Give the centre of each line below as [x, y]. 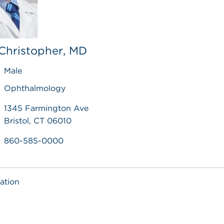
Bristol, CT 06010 [38, 121]
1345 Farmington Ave [46, 108]
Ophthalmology [35, 88]
